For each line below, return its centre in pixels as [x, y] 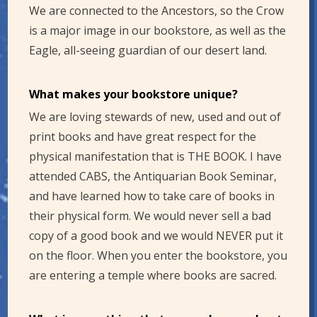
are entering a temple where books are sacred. [153, 276]
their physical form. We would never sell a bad [150, 216]
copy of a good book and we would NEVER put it [156, 236]
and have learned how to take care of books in [152, 196]
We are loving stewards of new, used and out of [155, 117]
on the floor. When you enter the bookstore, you [158, 256]
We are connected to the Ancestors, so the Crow [157, 11]
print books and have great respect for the [143, 137]
